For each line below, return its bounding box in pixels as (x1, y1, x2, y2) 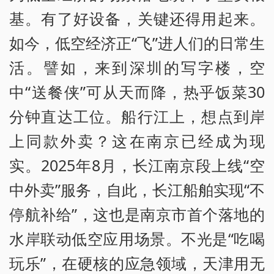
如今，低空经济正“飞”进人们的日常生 (9, 32, 265, 53)
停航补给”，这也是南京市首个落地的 (9, 203, 265, 224)
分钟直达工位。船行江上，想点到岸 (9, 105, 265, 127)
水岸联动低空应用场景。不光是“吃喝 (9, 228, 265, 249)
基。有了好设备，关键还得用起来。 (9, 7, 265, 29)
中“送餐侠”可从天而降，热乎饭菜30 (9, 81, 265, 102)
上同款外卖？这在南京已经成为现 (9, 130, 265, 151)
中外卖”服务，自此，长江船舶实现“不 (9, 179, 265, 200)
